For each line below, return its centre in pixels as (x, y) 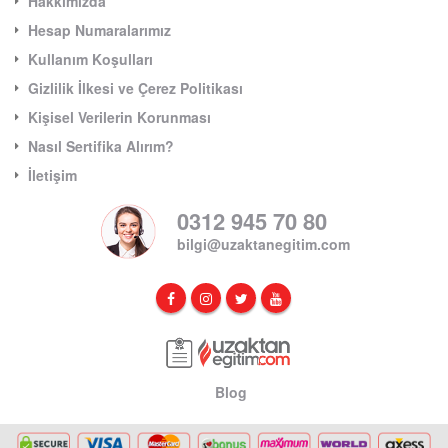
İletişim (52, 174)
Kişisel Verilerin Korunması (119, 116)
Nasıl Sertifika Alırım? (101, 145)
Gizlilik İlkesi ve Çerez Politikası (135, 87)
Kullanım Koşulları (90, 58)
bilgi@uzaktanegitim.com (263, 244)
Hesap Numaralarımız (99, 29)
